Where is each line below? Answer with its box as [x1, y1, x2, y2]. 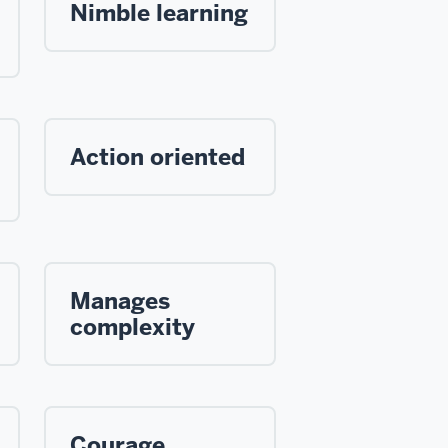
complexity [70, 311, 195, 342]
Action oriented [70, 141, 245, 172]
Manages [70, 285, 170, 316]
